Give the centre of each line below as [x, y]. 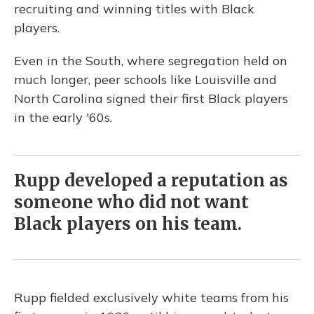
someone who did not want [131, 202]
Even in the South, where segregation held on [151, 61]
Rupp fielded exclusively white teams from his [151, 298]
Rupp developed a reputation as [151, 180]
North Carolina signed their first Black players [151, 98]
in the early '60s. [63, 117]
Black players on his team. [128, 224]
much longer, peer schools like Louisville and [145, 80]
